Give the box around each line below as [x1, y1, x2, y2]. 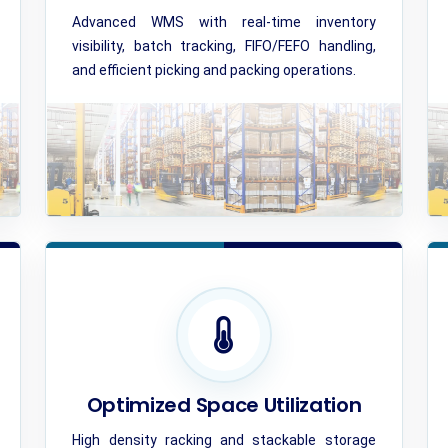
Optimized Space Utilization [86, 391, 362, 419]
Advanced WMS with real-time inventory [72, 14, 376, 30]
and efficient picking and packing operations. [72, 62, 357, 78]
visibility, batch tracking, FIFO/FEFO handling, [72, 38, 376, 54]
